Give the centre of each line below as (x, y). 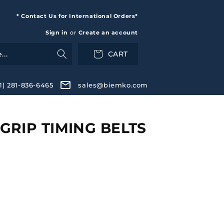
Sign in (57, 32)
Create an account (108, 32)
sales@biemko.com (113, 85)
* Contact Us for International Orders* (77, 16)
